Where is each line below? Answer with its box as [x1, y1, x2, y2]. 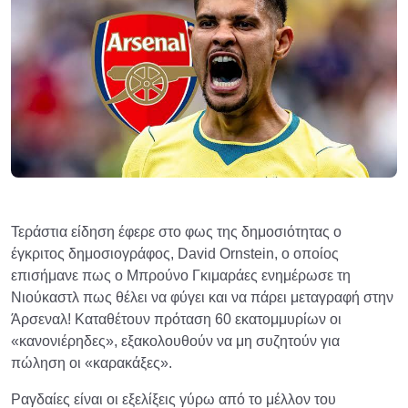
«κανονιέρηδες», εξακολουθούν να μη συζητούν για [11, 333, 340, 350]
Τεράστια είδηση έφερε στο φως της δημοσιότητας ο [11, 224, 342, 240]
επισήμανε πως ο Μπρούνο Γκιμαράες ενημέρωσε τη [11, 268, 351, 284]
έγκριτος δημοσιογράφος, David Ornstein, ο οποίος [11, 246, 339, 262]
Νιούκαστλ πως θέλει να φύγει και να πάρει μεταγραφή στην [11, 290, 393, 306]
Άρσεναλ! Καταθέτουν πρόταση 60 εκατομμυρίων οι [11, 311, 342, 328]
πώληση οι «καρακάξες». [11, 355, 172, 372]
